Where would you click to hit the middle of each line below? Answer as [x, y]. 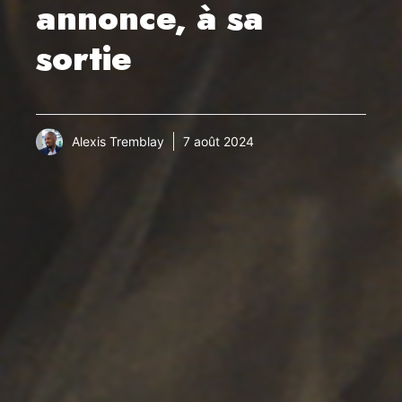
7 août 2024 [218, 142]
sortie [84, 57]
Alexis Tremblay [118, 142]
